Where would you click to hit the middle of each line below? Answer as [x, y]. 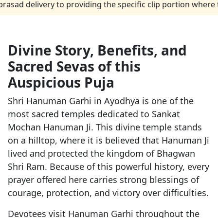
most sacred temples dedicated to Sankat [94, 114]
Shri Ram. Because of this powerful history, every [109, 167]
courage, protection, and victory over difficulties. [108, 193]
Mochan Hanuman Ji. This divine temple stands [105, 127]
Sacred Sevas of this [74, 66]
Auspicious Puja [61, 82]
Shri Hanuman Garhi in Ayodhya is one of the [101, 101]
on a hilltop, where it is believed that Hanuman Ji [109, 140]
